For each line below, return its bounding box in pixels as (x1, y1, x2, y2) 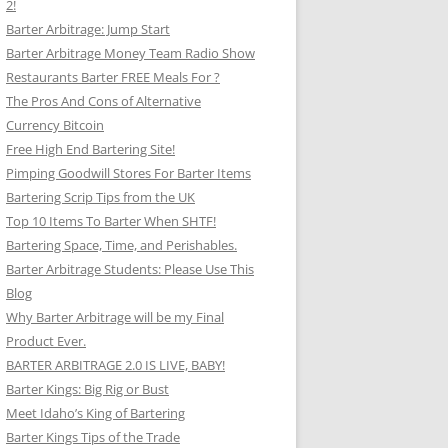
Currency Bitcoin (6, 116, 104, 134)
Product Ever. (6, 332, 86, 350)
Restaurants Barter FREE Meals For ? (6, 68, 220, 86)
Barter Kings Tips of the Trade (6, 428, 180, 446)
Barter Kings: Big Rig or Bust (6, 380, 169, 398)
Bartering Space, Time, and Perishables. (6, 236, 237, 254)
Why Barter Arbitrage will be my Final (6, 308, 224, 326)
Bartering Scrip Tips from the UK (6, 188, 195, 206)
